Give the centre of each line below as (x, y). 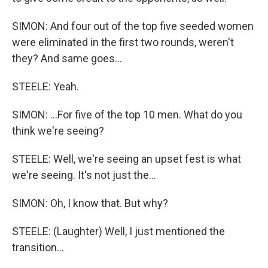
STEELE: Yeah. (45, 86)
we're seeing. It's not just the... (84, 175)
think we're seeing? (58, 131)
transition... (38, 247)
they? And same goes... (67, 58)
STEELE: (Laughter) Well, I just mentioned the (118, 231)
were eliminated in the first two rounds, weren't (123, 42)
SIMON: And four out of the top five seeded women (133, 26)
